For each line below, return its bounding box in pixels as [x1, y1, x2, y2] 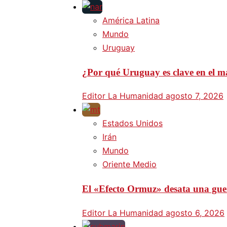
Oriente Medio [102, 159, 157, 170]
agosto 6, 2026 [166, 207, 224, 218]
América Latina [102, 15, 160, 25]
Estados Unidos [102, 118, 163, 129]
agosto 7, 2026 [166, 91, 223, 101]
